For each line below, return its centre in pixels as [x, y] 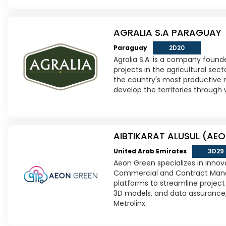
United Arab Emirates [151, 151]
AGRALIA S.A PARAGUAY [167, 32]
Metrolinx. [130, 203]
